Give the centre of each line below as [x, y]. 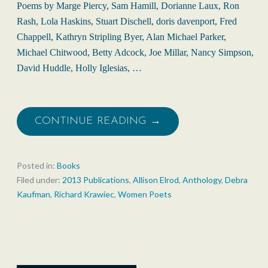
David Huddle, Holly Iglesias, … [79, 68]
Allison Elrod [156, 179]
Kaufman [33, 194]
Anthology [202, 179]
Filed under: [39, 179]
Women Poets [145, 194]
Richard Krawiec [84, 194]
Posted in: [37, 165]
